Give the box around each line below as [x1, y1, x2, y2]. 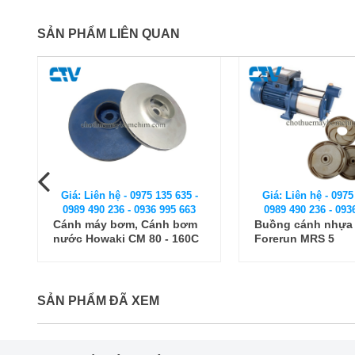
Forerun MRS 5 [53, 232, 133, 246]
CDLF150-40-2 [254, 246, 330, 260]
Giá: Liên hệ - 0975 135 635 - [60, 189, 198, 202]
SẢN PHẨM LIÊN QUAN [37, 27, 180, 41]
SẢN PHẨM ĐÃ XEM [37, 294, 159, 308]
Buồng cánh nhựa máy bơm [53, 218, 204, 231]
